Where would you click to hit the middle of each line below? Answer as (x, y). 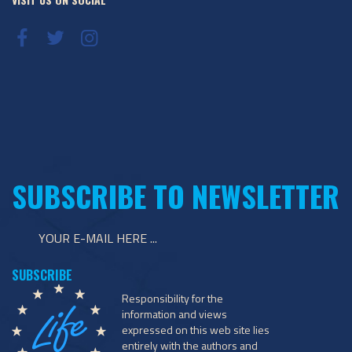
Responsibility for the (172, 298)
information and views (174, 314)
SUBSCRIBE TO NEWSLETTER (176, 196)
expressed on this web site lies (196, 330)
